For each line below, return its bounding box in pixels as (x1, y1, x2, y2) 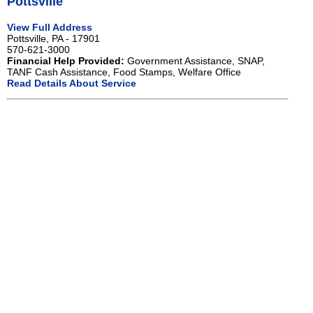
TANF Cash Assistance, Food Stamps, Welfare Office (7, 66, 241, 78)
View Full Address (7, 21, 92, 33)
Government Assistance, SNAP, (124, 54, 265, 66)
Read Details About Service (7, 77, 136, 89)
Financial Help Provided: (7, 54, 124, 66)
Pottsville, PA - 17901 (7, 32, 100, 44)
